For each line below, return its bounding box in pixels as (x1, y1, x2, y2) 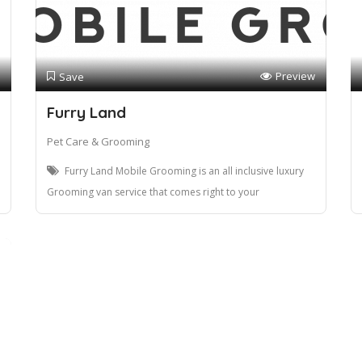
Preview (276, 69, 315, 84)
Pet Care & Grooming (47, 134, 149, 149)
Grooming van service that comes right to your (47, 185, 259, 200)
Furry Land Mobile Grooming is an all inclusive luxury (65, 164, 304, 179)
